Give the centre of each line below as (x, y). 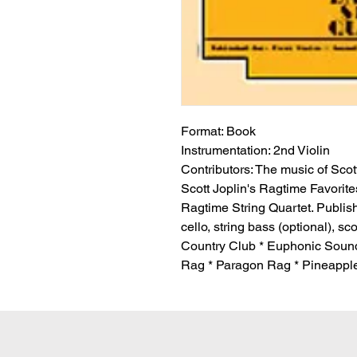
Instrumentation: (226, 150)
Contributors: (217, 169)
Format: (202, 131)
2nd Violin (300, 150)
